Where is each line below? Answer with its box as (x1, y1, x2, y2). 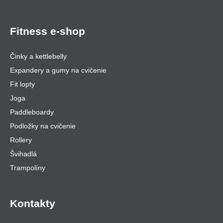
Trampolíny (10, 164, 45, 172)
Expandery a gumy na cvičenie (10, 66, 107, 75)
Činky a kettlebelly (10, 52, 67, 61)
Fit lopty (10, 80, 35, 89)
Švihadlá (10, 150, 37, 158)
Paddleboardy (10, 108, 54, 116)
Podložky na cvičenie (10, 122, 76, 130)
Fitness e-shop (10, 25, 85, 37)
